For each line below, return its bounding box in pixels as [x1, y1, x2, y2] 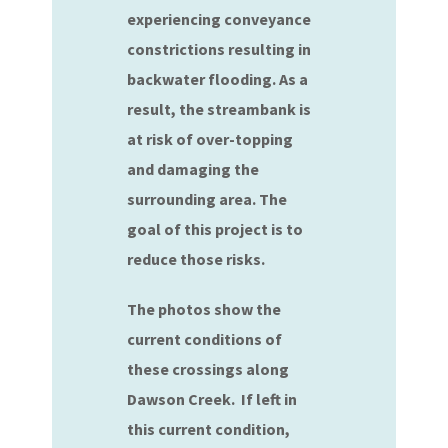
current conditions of [127, 329, 283, 349]
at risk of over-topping [127, 129, 294, 149]
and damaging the [127, 159, 260, 179]
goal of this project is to [127, 219, 304, 239]
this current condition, [127, 419, 291, 439]
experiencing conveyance [127, 9, 312, 29]
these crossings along [127, 359, 290, 379]
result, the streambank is [127, 99, 312, 119]
